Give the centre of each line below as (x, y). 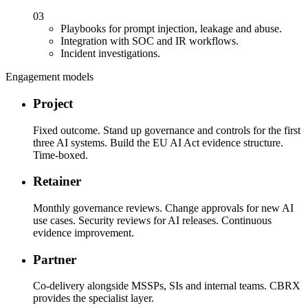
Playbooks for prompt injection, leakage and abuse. (171, 29)
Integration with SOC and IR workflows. (150, 41)
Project (53, 103)
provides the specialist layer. (93, 298)
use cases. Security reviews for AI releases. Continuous (152, 220)
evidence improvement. (84, 232)
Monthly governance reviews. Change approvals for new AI (163, 208)
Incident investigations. (110, 54)
